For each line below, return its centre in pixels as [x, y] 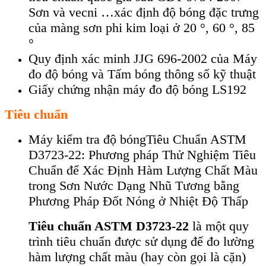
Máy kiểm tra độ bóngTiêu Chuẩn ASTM [137, 140]
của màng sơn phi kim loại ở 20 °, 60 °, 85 [142, 28]
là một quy [219, 226]
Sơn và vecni [63, 12]
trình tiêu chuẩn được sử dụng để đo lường [141, 242]
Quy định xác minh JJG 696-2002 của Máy [143, 59]
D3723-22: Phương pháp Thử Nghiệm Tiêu [142, 155]
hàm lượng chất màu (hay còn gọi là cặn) [137, 257]
